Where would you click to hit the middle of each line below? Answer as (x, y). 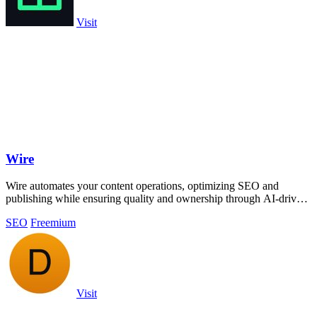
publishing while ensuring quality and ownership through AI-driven (156, 199)
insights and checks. (50, 212)
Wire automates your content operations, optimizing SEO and (142, 186)
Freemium (53, 223)
